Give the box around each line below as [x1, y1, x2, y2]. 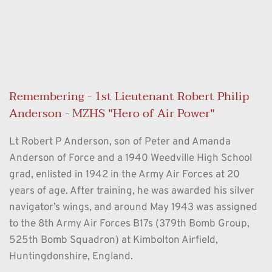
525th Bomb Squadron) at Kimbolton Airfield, [9, 234, 218, 248]
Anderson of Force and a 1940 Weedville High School [9, 152, 252, 166]
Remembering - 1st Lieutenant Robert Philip [9, 87, 249, 107]
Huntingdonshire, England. [9, 250, 133, 264]
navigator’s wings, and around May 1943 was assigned [9, 201, 257, 215]
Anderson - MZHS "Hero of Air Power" [9, 104, 215, 124]
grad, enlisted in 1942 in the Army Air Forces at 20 [9, 168, 240, 182]
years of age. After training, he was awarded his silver [9, 185, 254, 199]
